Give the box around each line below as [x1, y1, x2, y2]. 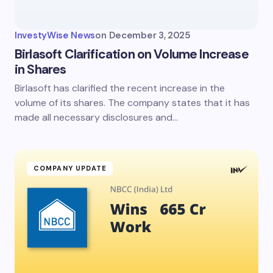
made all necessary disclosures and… [15, 111, 178, 124]
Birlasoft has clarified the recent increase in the [15, 82, 225, 94]
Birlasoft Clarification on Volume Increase [15, 46, 249, 63]
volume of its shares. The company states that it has [15, 96, 250, 109]
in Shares [15, 61, 66, 78]
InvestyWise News [15, 29, 96, 41]
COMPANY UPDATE [34, 164, 107, 172]
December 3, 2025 [108, 29, 191, 41]
